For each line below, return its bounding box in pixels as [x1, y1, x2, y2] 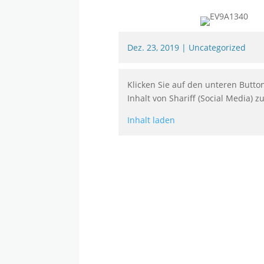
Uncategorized [189, 42, 246, 54]
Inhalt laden [127, 114, 176, 126]
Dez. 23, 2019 [127, 42, 180, 54]
